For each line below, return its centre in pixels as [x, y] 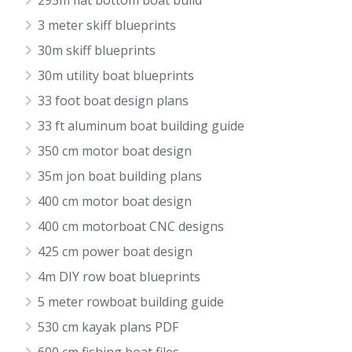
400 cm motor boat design [115, 201]
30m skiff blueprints [97, 50]
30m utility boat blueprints [116, 75]
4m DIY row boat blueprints [119, 277]
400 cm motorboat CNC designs [131, 226]
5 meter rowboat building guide [131, 302]
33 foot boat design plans [113, 101]
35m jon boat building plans [120, 176]
